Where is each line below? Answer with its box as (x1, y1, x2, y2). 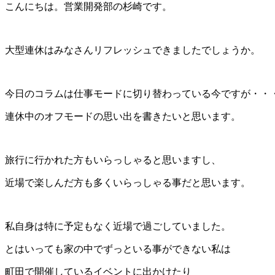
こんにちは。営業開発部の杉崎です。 (5, 1, 172, 12)
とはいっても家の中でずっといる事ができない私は (5, 244, 231, 255)
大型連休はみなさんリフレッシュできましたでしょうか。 (5, 45, 260, 56)
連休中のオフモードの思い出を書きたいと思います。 (5, 111, 241, 122)
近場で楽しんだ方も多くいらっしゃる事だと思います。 (5, 177, 250, 188)
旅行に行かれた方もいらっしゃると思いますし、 (5, 155, 221, 166)
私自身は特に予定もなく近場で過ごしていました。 (5, 221, 231, 232)
